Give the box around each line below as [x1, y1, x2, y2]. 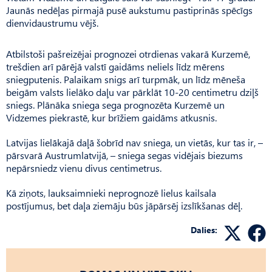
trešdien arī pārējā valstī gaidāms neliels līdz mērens [6, 59, 225, 73]
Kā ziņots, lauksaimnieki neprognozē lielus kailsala [6, 186, 216, 199]
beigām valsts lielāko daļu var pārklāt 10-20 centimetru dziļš [6, 85, 259, 98]
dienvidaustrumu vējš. [6, 16, 98, 29]
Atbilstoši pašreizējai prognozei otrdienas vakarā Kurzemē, [6, 47, 250, 60]
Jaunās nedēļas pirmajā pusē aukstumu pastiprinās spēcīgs [6, 3, 253, 16]
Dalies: [191, 223, 217, 236]
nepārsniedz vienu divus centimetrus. [6, 161, 161, 174]
